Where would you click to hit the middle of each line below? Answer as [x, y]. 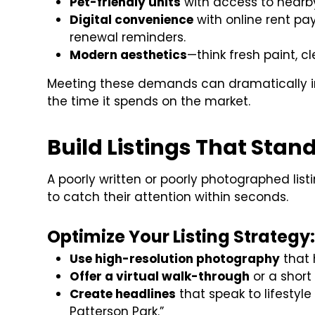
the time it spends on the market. [149, 102]
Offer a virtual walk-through [160, 277]
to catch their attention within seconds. [168, 197]
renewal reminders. [128, 38]
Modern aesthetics [129, 55]
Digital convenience [132, 20]
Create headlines [123, 294]
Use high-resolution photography [175, 259]
